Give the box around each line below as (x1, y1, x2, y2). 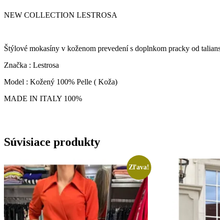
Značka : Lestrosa (4, 61, 59, 70)
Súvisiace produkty (4, 136, 100, 149)
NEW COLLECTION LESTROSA (4, 11, 117, 20)
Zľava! (128, 164, 149, 171)
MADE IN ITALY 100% (4, 94, 82, 103)
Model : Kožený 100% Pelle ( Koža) (4, 78, 117, 86)
